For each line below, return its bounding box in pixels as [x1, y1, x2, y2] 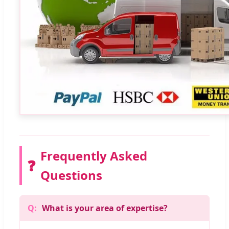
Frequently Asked [40, 147, 147, 164]
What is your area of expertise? [42, 202, 168, 214]
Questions [40, 166, 102, 184]
